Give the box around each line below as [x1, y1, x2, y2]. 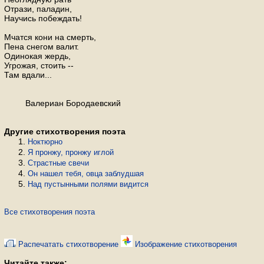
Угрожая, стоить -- [4, 61, 74, 70]
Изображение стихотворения [133, 240, 237, 249]
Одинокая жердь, [4, 51, 71, 61]
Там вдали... [4, 70, 52, 80]
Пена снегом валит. [4, 42, 79, 51]
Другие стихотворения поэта [4, 127, 126, 136]
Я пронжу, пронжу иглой [28, 148, 114, 157]
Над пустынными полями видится [28, 180, 148, 189]
